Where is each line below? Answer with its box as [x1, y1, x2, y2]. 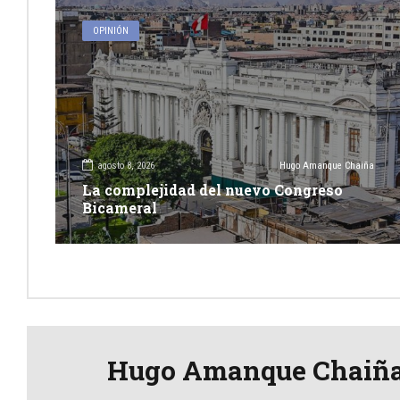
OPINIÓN [93, 24, 129, 37]
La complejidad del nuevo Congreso [82, 179, 343, 199]
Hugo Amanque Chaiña [279, 160, 374, 172]
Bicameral [82, 197, 157, 217]
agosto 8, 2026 [97, 160, 154, 172]
